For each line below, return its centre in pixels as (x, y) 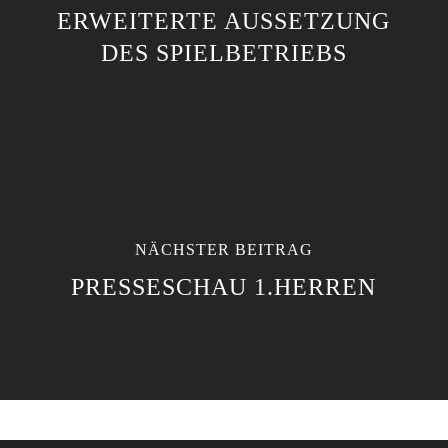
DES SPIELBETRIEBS (223, 53)
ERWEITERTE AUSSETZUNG (224, 21)
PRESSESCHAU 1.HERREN (224, 287)
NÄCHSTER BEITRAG (223, 249)
